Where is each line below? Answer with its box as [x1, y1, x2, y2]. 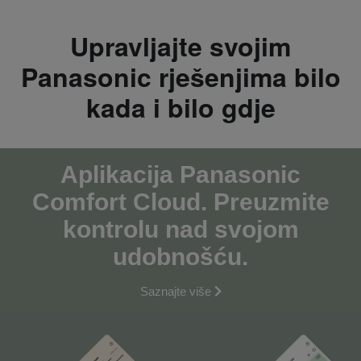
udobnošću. [113, 243, 248, 270]
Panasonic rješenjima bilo [20, 57, 341, 95]
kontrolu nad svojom [62, 215, 299, 243]
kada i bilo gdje [85, 88, 276, 126]
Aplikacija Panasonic [60, 160, 301, 188]
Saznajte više [139, 284, 211, 298]
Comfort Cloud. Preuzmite [31, 188, 330, 215]
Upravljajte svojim [70, 27, 291, 64]
